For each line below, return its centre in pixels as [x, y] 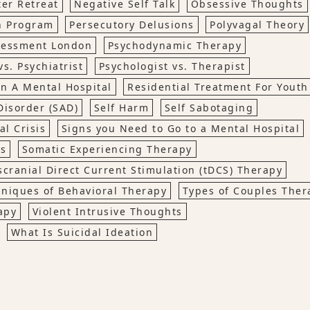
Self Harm [121, 108]
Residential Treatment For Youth [218, 87]
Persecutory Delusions [132, 25]
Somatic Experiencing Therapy [107, 149]
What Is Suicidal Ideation [82, 232]
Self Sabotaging [209, 108]
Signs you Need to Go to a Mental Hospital [180, 128]
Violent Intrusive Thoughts [107, 211]
